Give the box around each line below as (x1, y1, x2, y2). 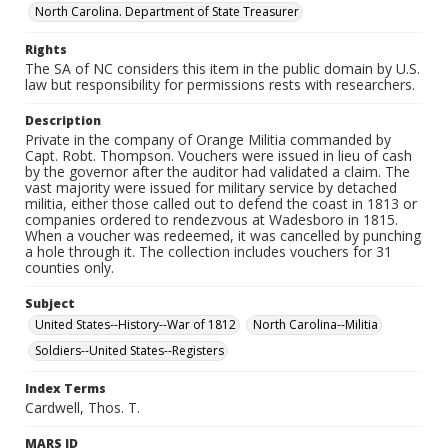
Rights (25, 41, 67, 58)
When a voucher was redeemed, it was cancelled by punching (25, 226, 421, 245)
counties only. (25, 258, 114, 277)
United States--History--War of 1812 (35, 316, 236, 333)
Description (25, 112, 101, 129)
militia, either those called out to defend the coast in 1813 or (25, 194, 417, 213)
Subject (25, 295, 75, 312)
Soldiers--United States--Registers (35, 342, 224, 359)
